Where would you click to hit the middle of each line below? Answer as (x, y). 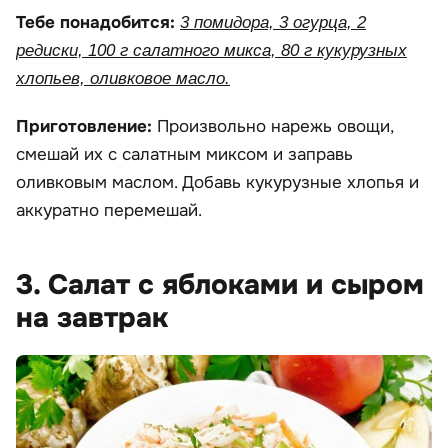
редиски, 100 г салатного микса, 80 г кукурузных (211, 50)
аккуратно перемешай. (109, 210)
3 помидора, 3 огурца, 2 (273, 22)
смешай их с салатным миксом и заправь (184, 154)
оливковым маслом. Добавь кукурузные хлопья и (217, 182)
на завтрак (92, 317)
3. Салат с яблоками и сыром (220, 284)
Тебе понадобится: (98, 22)
